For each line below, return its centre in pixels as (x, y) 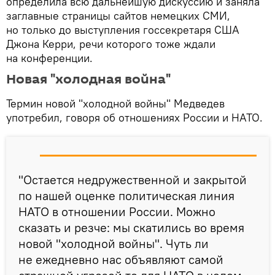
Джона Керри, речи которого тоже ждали (111, 44)
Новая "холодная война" (88, 79)
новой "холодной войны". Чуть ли (114, 243)
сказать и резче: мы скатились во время (131, 227)
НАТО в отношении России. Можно (117, 211)
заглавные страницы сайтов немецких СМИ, (118, 15)
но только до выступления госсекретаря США (123, 29)
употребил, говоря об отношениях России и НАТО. (134, 117)
